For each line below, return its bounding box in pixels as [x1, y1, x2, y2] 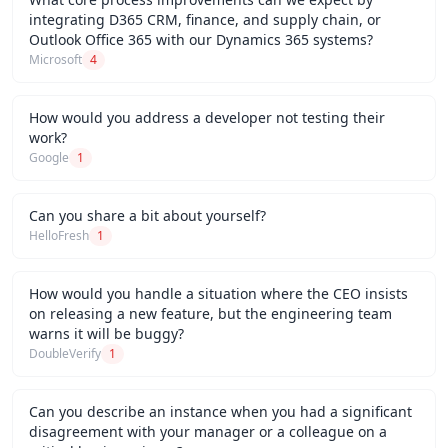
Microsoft [29, 51, 82, 68]
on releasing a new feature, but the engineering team [29, 304, 392, 323]
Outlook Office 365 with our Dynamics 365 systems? [29, 30, 373, 49]
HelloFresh [29, 227, 89, 244]
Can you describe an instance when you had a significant [29, 402, 412, 421]
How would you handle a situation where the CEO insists [29, 284, 408, 303]
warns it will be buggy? [29, 324, 184, 343]
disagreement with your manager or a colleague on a [29, 422, 387, 441]
